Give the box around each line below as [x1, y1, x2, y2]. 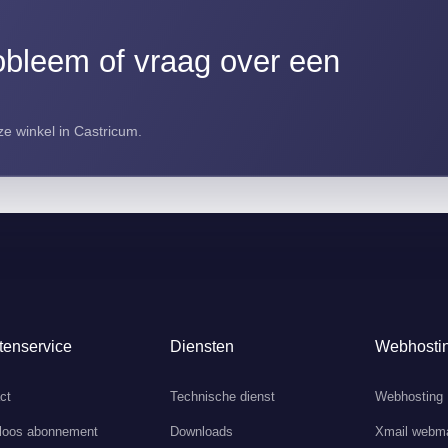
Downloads [170, 423, 234, 439]
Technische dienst [170, 388, 276, 404]
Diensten [170, 338, 235, 355]
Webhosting [374, 388, 443, 404]
